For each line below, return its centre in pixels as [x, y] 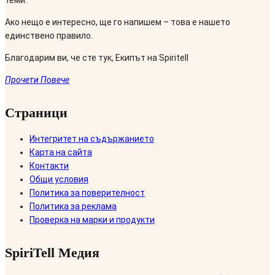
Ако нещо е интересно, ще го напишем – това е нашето [118, 22]
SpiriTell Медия [52, 253]
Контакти [49, 166]
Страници [36, 112]
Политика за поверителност [87, 193]
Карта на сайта [61, 153]
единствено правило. [49, 35]
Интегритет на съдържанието [92, 139]
